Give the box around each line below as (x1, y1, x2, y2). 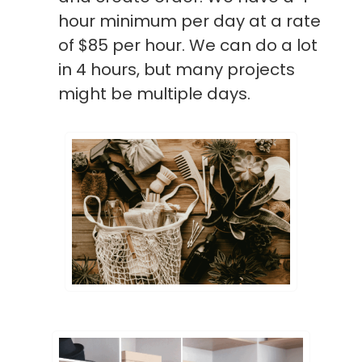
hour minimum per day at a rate (58, 9, 321, 32)
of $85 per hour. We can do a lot (58, 33, 318, 57)
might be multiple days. (58, 82, 250, 105)
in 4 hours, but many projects (58, 57, 295, 81)
